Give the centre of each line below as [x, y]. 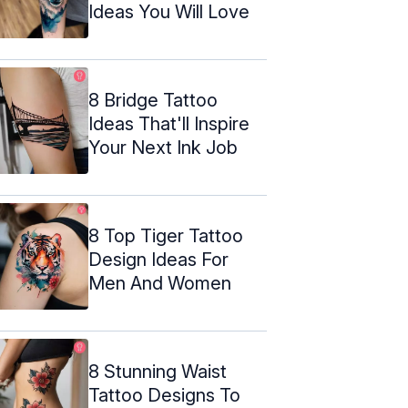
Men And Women [160, 283]
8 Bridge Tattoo [153, 100]
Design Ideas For [158, 259]
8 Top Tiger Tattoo [166, 235]
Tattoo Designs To [164, 395]
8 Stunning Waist [158, 371]
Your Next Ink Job [163, 147]
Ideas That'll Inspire [169, 123]
